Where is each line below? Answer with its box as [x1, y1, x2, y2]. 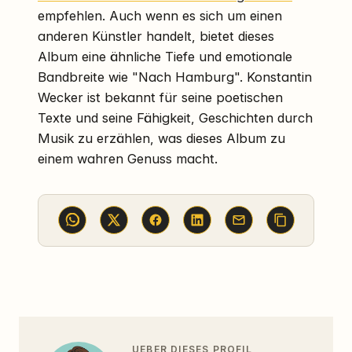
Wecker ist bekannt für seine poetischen [38, 89, 283, 105]
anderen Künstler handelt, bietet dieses [38, 27, 274, 44]
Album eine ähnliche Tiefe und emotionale [38, 48, 292, 64]
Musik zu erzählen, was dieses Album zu [38, 130, 285, 146]
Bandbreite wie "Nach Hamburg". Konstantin [38, 68, 312, 85]
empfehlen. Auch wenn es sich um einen [38, 7, 282, 24]
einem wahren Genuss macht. [38, 150, 218, 167]
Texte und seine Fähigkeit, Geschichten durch [38, 109, 313, 126]
